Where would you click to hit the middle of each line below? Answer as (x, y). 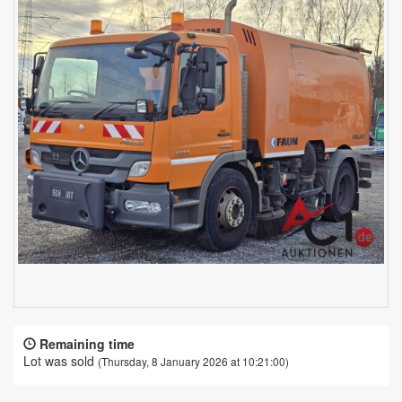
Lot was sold (59, 361)
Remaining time (87, 344)
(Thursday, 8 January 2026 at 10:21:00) (193, 362)
